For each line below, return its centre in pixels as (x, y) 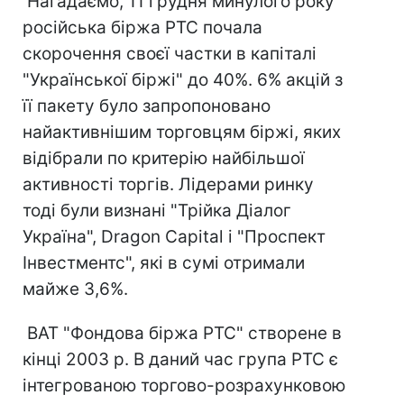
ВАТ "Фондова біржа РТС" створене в (182, 333)
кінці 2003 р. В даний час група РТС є (180, 359)
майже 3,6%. (75, 289)
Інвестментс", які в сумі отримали (164, 263)
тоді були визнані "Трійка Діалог (157, 211)
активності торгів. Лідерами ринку (168, 184)
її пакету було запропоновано (147, 106)
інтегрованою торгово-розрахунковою (184, 386)
